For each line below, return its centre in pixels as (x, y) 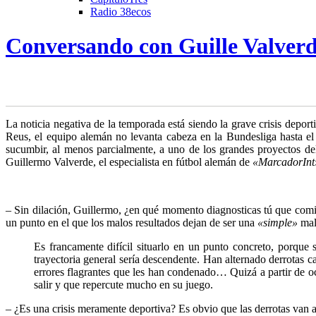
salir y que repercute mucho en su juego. (123, 284)
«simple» (278, 222)
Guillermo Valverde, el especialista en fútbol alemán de (129, 162)
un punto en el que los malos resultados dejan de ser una (132, 222)
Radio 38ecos (121, 12)
